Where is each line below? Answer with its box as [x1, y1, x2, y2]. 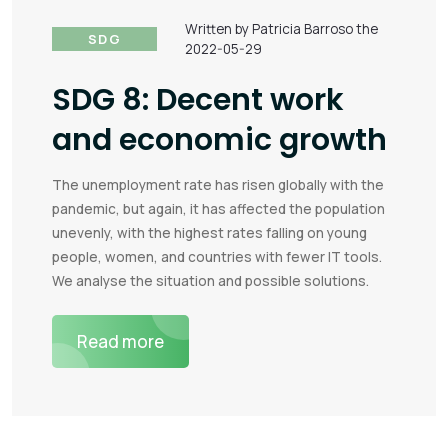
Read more [77, 330, 164, 353]
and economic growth [52, 119, 387, 161]
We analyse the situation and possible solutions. [52, 272, 369, 290]
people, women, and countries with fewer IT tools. [52, 248, 382, 266]
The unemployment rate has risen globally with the [52, 176, 384, 194]
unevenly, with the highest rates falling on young [52, 224, 367, 242]
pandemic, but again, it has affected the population [52, 200, 385, 218]
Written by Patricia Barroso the [185, 20, 378, 38]
